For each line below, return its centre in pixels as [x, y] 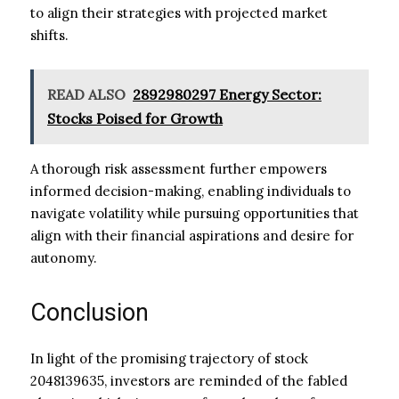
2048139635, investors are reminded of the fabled [189, 380]
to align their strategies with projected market [179, 12]
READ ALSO [86, 94]
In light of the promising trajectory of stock [169, 358]
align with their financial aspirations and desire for [192, 235]
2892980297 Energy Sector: [227, 94]
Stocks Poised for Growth [135, 118]
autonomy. [64, 257]
